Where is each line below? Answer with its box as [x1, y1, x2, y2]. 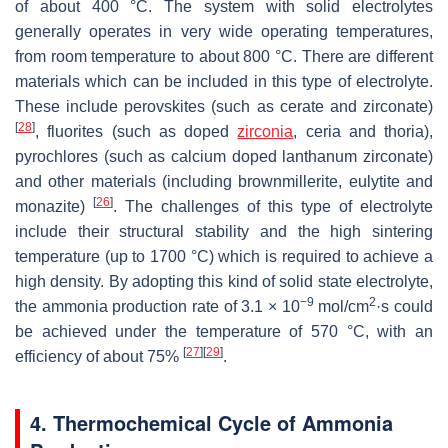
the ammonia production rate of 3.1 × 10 [15, 298, 300, 316]
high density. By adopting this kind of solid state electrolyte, [15, 273, 433, 291]
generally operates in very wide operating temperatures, [15, 23, 433, 41]
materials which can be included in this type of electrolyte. [15, 73, 433, 91]
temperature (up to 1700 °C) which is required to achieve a [15, 248, 433, 266]
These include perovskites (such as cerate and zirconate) [15, 98, 433, 116]
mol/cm [313, 298, 370, 316]
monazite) [15, 198, 93, 216]
